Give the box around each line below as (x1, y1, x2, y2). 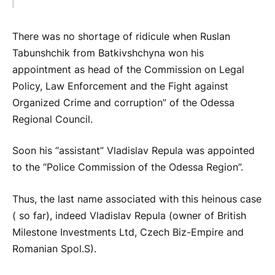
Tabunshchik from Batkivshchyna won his (12, 47, 204, 59)
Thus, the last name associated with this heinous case (12, 193, 261, 205)
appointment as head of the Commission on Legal (12, 63, 244, 76)
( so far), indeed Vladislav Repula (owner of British (12, 209, 246, 222)
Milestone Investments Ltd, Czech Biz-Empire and (12, 226, 244, 238)
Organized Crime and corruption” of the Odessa (12, 96, 234, 109)
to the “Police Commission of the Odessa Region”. (12, 161, 243, 174)
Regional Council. (12, 113, 93, 125)
